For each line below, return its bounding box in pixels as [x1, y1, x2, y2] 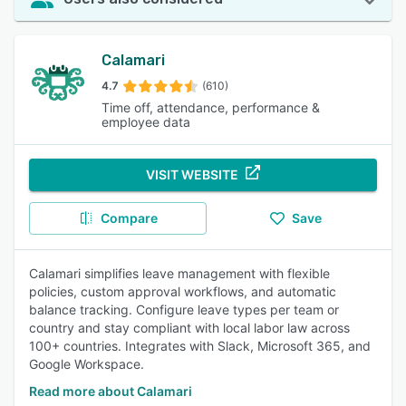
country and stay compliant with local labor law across [29, 320, 350, 335]
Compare [100, 210, 158, 226]
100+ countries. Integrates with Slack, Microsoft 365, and [29, 338, 371, 353]
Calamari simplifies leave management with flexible [29, 266, 330, 281]
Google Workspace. [29, 356, 144, 372]
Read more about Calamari [29, 383, 192, 399]
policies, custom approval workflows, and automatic [29, 284, 336, 299]
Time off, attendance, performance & [101, 100, 320, 115]
